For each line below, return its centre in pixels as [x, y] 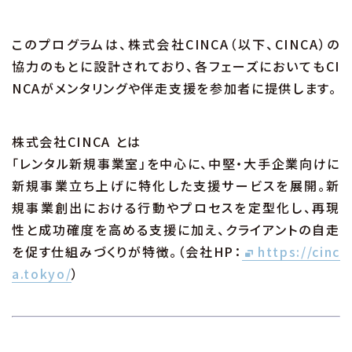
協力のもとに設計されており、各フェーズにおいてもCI [176, 66]
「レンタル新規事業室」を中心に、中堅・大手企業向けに [176, 164]
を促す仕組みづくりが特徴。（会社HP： [127, 252]
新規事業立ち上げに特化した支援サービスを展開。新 [176, 186]
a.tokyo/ [42, 274]
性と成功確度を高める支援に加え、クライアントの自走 [176, 230]
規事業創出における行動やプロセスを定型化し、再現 [176, 208]
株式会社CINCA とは [77, 142]
